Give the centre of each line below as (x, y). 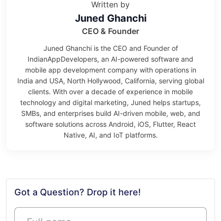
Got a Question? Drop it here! (77, 192)
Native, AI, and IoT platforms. (110, 135)
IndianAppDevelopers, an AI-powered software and (110, 59)
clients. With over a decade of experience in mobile (110, 92)
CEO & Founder (110, 31)
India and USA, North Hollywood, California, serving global (110, 81)
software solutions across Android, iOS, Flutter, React (110, 124)
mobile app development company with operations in (110, 70)
